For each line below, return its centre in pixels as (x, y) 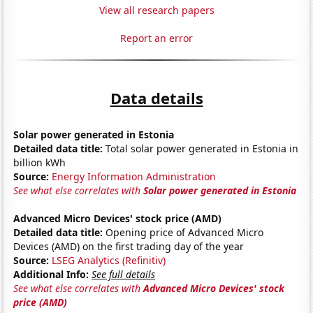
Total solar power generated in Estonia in (201, 148)
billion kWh (40, 162)
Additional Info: (51, 274)
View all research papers (156, 10)
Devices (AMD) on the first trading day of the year (129, 246)
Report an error (156, 38)
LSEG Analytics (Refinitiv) (109, 260)
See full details (124, 274)
